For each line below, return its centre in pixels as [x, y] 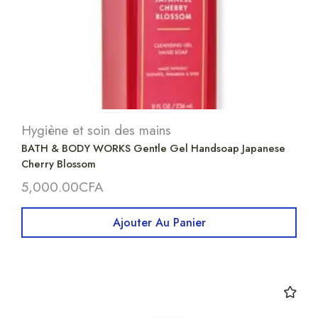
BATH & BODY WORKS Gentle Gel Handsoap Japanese [153, 149]
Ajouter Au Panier [159, 223]
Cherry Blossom [59, 164]
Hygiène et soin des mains [96, 131]
